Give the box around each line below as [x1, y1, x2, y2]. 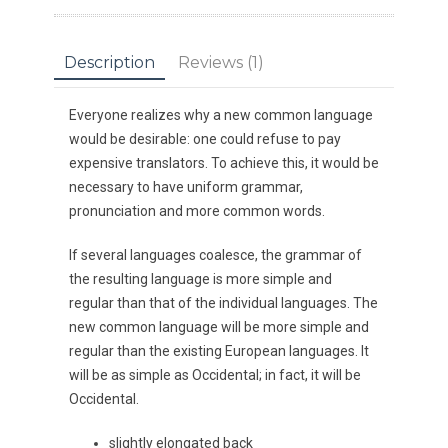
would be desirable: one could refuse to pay [69, 131, 341, 147]
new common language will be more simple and [69, 319, 369, 335]
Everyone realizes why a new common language [69, 107, 373, 123]
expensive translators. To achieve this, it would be [69, 155, 379, 171]
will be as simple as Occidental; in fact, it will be [69, 367, 361, 383]
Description [64, 53, 155, 72]
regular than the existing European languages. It [69, 343, 369, 359]
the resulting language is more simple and [69, 271, 332, 287]
